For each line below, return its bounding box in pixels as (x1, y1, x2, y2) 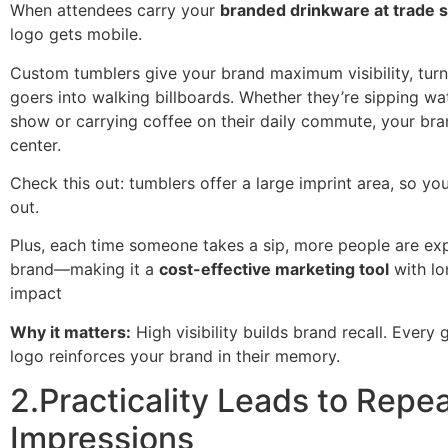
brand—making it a (10, 259, 159, 280)
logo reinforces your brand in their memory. (10, 345, 340, 366)
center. (10, 134, 61, 155)
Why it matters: (10, 321, 131, 342)
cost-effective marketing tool (159, 259, 389, 280)
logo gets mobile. (10, 24, 142, 45)
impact (10, 283, 62, 304)
